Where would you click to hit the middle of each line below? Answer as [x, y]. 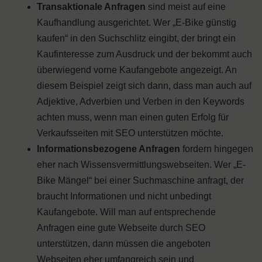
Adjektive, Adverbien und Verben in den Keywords [141, 102]
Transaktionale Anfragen [91, 7]
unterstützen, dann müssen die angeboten [124, 244]
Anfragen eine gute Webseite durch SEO [121, 228]
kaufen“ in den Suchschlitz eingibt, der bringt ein [136, 39]
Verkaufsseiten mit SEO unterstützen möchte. [130, 133]
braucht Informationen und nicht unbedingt [124, 196]
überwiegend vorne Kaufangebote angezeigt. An [137, 70]
